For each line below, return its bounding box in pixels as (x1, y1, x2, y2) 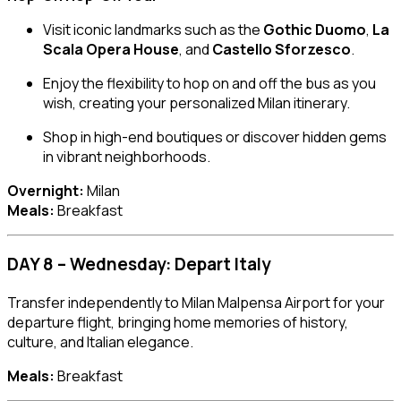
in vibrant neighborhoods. (43, 146, 210, 166)
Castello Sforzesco (212, 38, 351, 59)
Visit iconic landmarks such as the (43, 19, 263, 39)
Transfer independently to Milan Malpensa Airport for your (7, 293, 385, 313)
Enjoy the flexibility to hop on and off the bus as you (43, 73, 376, 93)
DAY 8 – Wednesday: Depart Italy (7, 252, 270, 277)
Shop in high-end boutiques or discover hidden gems (43, 126, 387, 147)
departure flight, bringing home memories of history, (7, 312, 348, 333)
